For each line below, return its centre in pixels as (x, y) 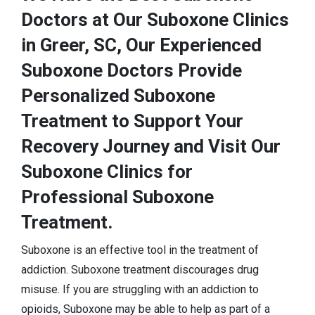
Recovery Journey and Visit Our (151, 146)
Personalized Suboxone (118, 96)
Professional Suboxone (117, 197)
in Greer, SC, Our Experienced (141, 45)
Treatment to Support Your (132, 121)
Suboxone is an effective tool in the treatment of (140, 250)
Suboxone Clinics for (107, 172)
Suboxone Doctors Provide (131, 70)
